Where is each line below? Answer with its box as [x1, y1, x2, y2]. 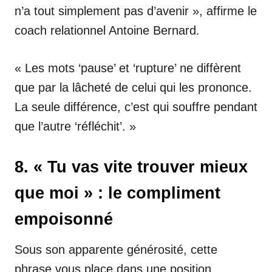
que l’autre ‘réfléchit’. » [15, 119, 136, 133]
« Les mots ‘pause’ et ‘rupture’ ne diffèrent [15, 61, 241, 75]
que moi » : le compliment [15, 183, 220, 202]
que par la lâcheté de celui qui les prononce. [15, 80, 252, 94]
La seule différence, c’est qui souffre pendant [15, 100, 257, 114]
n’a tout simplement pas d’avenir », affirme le [15, 4, 257, 18]
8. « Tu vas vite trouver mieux [15, 157, 248, 176]
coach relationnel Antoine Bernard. [15, 23, 200, 37]
